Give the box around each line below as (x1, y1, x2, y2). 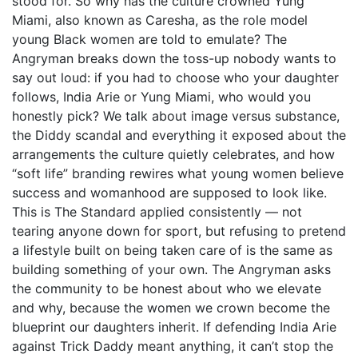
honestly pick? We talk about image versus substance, (12, 108, 340, 124)
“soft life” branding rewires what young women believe (12, 165, 344, 181)
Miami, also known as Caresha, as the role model (12, 12, 308, 28)
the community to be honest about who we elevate (12, 280, 321, 296)
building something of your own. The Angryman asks (12, 261, 331, 277)
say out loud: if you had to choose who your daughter (12, 70, 339, 86)
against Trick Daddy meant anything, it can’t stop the (12, 338, 333, 354)
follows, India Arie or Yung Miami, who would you (12, 89, 311, 105)
